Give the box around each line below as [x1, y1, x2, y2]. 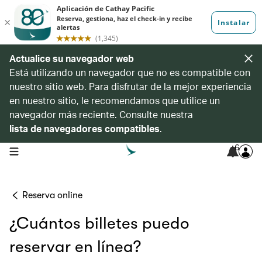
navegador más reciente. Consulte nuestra [9, 108, 193, 120]
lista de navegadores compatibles [9, 122, 160, 135]
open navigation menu [9, 146, 83, 155]
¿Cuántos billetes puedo [9, 214, 189, 233]
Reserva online [22, 190, 82, 201]
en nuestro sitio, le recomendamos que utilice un [9, 94, 220, 106]
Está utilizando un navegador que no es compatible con [9, 66, 250, 78]
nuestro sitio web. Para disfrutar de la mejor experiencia [9, 80, 251, 92]
